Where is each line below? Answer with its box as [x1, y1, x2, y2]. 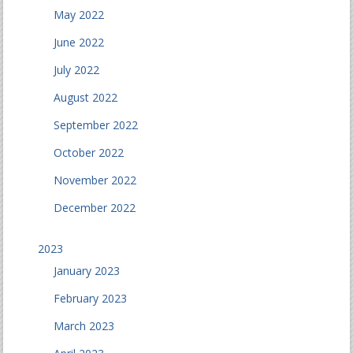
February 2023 [54, 291, 128, 306]
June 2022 [54, 35, 105, 50]
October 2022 [54, 145, 124, 160]
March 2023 [54, 318, 115, 333]
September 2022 [54, 117, 139, 132]
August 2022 [54, 90, 118, 105]
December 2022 [54, 200, 136, 215]
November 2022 [54, 173, 137, 188]
